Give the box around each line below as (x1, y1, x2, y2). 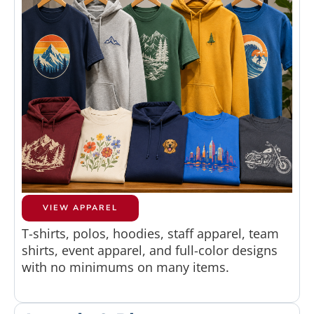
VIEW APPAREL (43, 202, 118, 213)
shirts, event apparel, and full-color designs (22, 241, 278, 259)
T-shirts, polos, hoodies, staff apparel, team (22, 224, 279, 242)
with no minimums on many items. (22, 258, 229, 275)
